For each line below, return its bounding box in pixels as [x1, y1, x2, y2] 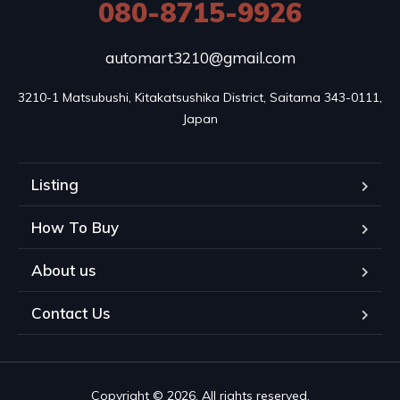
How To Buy [31, 218, 119, 237]
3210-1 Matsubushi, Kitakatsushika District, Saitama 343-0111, [18, 89, 382, 105]
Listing [31, 175, 79, 194]
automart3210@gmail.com [104, 48, 296, 67]
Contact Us [31, 304, 111, 322]
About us [31, 261, 96, 279]
